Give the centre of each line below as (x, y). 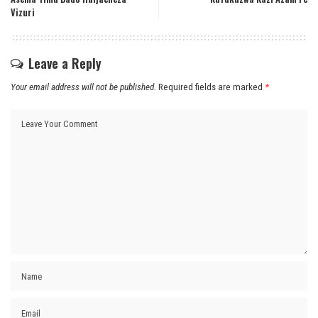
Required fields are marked (212, 87)
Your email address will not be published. (83, 87)
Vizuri (23, 12)
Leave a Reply (65, 63)
